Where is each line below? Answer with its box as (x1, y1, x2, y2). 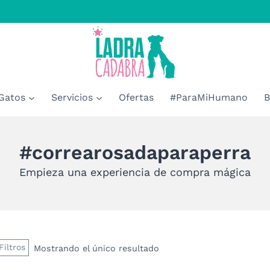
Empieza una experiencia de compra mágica (19, 166, 251, 179)
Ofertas (118, 91, 154, 103)
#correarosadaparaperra (19, 141, 251, 165)
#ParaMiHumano (169, 91, 248, 103)
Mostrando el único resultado (34, 243, 159, 253)
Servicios (51, 91, 93, 103)
